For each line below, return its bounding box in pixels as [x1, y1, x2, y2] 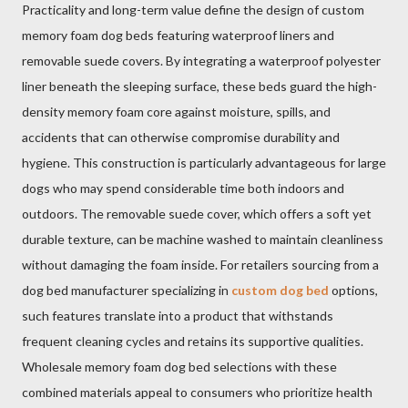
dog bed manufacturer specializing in [22, 282, 231, 298]
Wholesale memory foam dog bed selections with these [22, 359, 337, 374]
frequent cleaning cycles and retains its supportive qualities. [22, 333, 363, 349]
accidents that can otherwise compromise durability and [22, 129, 340, 145]
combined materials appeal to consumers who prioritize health [22, 384, 372, 400]
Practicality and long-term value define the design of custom [22, 2, 364, 17]
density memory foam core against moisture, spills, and [22, 104, 331, 119]
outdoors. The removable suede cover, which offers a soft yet [22, 206, 372, 221]
